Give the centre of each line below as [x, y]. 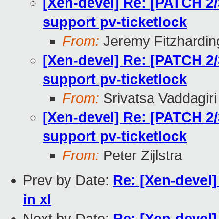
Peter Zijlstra [141, 156]
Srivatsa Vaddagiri [158, 99]
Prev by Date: [68, 181]
